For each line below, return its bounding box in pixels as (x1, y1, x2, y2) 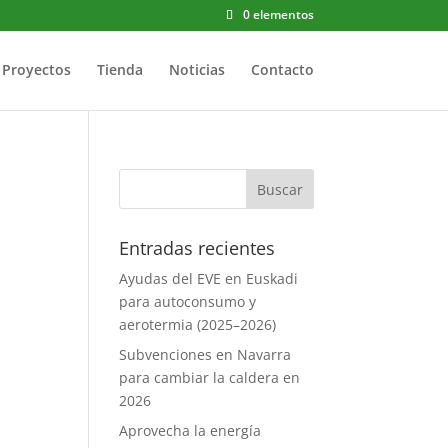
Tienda (96, 60, 143, 79)
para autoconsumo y (119, 292, 257, 311)
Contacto (250, 60, 314, 79)
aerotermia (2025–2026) (119, 315, 277, 334)
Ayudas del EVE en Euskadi (119, 269, 299, 288)
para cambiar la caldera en (119, 368, 301, 387)
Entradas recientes (119, 236, 276, 260)
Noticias (168, 60, 225, 79)
